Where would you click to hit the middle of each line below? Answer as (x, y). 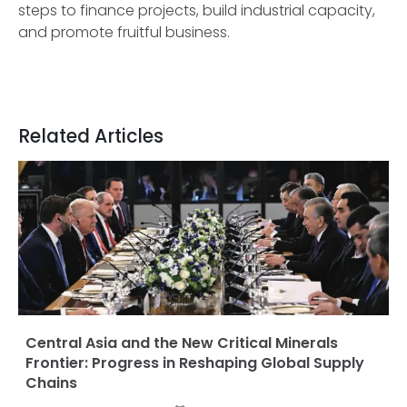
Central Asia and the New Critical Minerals (182, 343)
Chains (51, 383)
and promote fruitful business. (128, 33)
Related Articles (91, 137)
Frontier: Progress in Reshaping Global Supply (195, 363)
